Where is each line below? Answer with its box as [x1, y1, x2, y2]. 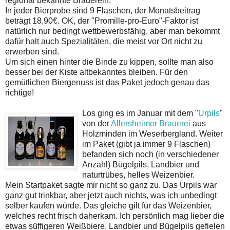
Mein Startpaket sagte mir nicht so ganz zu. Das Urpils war [5, 180, 217, 189]
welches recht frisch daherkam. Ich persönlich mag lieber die [5, 211, 224, 220]
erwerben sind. [5, 47, 59, 56]
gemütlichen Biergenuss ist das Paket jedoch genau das [5, 78, 209, 87]
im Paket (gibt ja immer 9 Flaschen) [82, 139, 210, 148]
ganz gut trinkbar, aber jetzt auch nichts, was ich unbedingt [5, 190, 217, 200]
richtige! [5, 88, 34, 97]
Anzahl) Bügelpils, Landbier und [82, 160, 199, 169]
